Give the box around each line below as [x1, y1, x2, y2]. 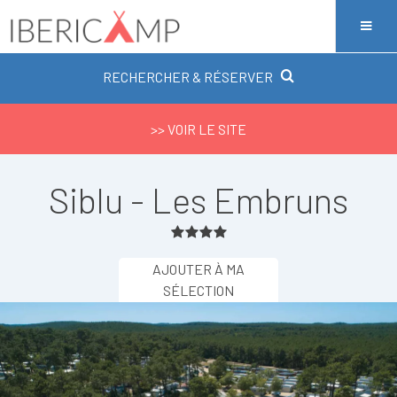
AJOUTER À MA [152, 261, 245, 277]
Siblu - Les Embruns [49, 178, 348, 221]
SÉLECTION [163, 282, 234, 299]
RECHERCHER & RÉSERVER [103, 68, 273, 85]
